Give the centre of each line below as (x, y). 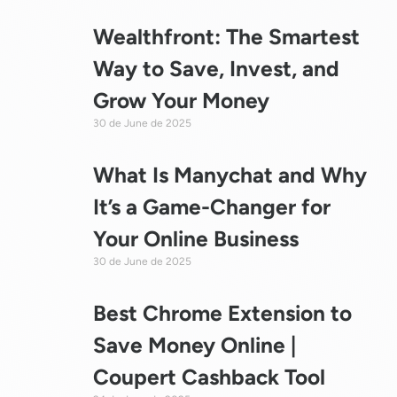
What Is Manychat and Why (230, 175)
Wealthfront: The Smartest (226, 36)
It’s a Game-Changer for (211, 206)
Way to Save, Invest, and (216, 68)
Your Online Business (195, 238)
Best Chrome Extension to (222, 313)
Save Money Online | (194, 345)
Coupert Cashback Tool (209, 377)
